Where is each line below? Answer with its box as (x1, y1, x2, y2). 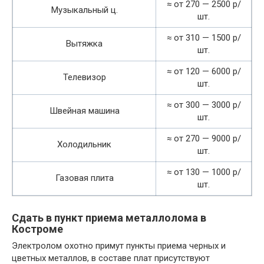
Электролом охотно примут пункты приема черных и (12, 240, 226, 252)
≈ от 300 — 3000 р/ (166, 100, 241, 111)
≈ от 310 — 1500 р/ (166, 32, 241, 44)
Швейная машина (49, 105, 120, 117)
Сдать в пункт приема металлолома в (12, 212, 206, 225)
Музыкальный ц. (51, 5, 118, 16)
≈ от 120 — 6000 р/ (166, 66, 241, 77)
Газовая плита (55, 173, 114, 184)
